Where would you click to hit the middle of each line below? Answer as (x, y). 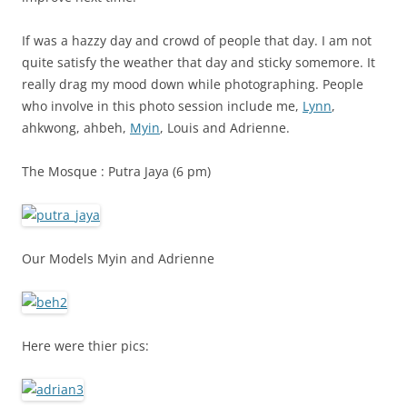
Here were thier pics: (85, 346)
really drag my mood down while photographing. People (193, 84)
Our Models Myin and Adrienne (118, 258)
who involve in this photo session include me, (162, 106)
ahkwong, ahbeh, (76, 128)
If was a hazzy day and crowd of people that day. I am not (197, 40)
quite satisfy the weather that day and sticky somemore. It (199, 62)
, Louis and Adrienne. (225, 128)
